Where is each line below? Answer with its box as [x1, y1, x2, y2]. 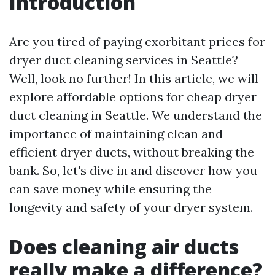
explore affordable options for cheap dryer [9, 89, 257, 104]
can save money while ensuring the [9, 181, 212, 196]
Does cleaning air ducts [9, 233, 239, 260]
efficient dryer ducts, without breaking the [9, 144, 254, 160]
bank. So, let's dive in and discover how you [9, 163, 257, 178]
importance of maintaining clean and [9, 126, 223, 141]
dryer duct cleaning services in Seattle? [9, 52, 238, 68]
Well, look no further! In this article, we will [9, 71, 258, 86]
